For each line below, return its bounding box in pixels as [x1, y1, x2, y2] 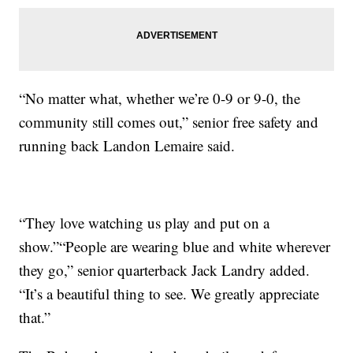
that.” [19, 307, 51, 328]
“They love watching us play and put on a [19, 213, 270, 233]
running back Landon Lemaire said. [19, 136, 236, 156]
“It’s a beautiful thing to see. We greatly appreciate [19, 284, 320, 304]
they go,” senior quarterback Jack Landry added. [19, 260, 310, 281]
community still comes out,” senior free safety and [19, 112, 319, 132]
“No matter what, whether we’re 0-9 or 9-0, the [19, 88, 301, 109]
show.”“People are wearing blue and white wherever [19, 236, 331, 257]
